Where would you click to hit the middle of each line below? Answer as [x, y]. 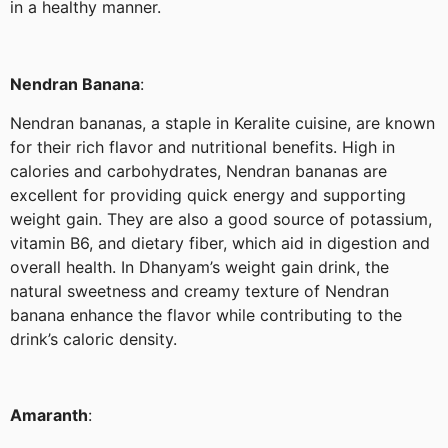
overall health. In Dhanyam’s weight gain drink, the [199, 266]
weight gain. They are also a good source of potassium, [221, 218]
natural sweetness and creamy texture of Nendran [199, 290]
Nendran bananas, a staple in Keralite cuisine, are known [222, 122]
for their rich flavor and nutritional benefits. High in [202, 146]
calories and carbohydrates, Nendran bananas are [198, 170]
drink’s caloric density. [93, 338]
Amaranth [49, 415]
